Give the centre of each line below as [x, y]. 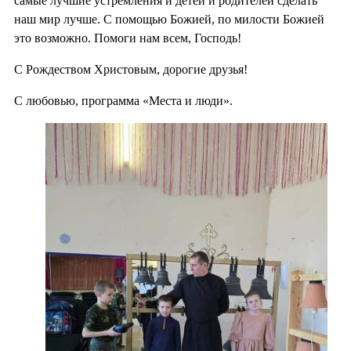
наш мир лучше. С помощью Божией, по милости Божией [169, 19]
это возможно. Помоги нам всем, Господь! [128, 38]
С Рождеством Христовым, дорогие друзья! [131, 69]
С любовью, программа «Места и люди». [123, 100]
